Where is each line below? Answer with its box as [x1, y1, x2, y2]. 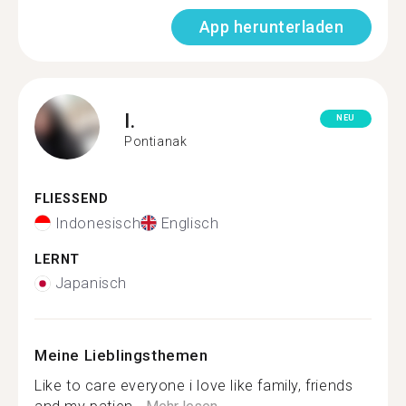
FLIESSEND [34, 191, 99, 207]
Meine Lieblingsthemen [34, 346, 208, 364]
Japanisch [54, 275, 127, 292]
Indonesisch [54, 214, 141, 232]
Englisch [160, 214, 219, 232]
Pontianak [124, 133, 188, 149]
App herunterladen [198, 17, 343, 36]
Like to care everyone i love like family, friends [34, 377, 353, 394]
